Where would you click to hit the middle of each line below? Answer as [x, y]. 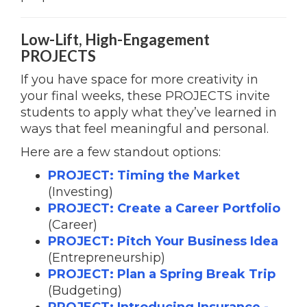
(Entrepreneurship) [107, 258]
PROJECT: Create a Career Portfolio [164, 208]
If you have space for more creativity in [139, 79]
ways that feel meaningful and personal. [145, 129]
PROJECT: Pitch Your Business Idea [163, 241]
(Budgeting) [85, 291]
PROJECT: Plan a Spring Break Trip [162, 274]
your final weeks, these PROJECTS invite [145, 96]
